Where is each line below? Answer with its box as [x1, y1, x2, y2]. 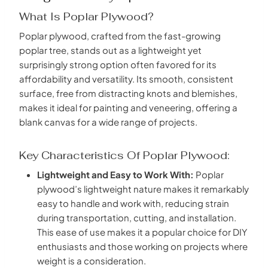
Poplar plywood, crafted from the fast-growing [19, 29, 221, 41]
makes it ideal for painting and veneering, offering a [19, 101, 237, 113]
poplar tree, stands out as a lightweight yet [19, 44, 202, 56]
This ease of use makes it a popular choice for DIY [37, 226, 247, 237]
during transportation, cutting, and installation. [37, 211, 236, 223]
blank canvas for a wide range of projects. [19, 115, 197, 127]
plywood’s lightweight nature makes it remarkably [37, 182, 249, 194]
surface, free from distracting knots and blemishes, [19, 87, 237, 99]
